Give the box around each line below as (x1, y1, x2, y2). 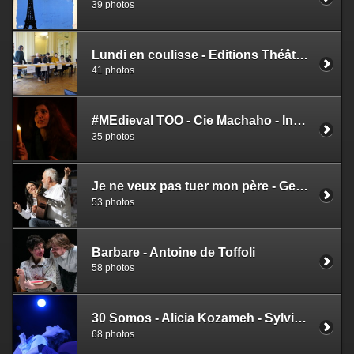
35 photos (92, 130, 134, 142)
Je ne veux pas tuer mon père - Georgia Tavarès (296, 179, 308, 194)
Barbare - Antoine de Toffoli (92, 245, 255, 259)
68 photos (92, 328, 134, 340)
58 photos (92, 262, 134, 274)
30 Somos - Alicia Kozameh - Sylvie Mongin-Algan (294, 311, 307, 326)
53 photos (92, 197, 134, 208)
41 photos (92, 65, 134, 77)
